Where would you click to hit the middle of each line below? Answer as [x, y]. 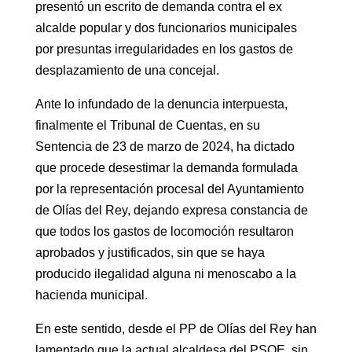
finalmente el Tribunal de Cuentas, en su [147, 125]
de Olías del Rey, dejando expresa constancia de [171, 210]
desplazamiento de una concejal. [127, 70]
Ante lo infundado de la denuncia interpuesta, [161, 104]
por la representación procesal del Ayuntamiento [169, 189]
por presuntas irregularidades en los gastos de [164, 49]
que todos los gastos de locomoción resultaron [164, 231]
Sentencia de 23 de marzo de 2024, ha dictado [165, 146]
